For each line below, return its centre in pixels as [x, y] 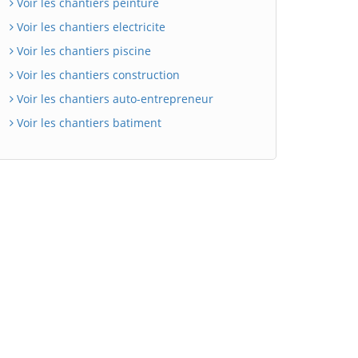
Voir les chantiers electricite [89, 26]
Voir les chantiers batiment [88, 122]
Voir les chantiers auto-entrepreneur [113, 98]
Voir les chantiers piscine [82, 50]
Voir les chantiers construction [97, 74]
